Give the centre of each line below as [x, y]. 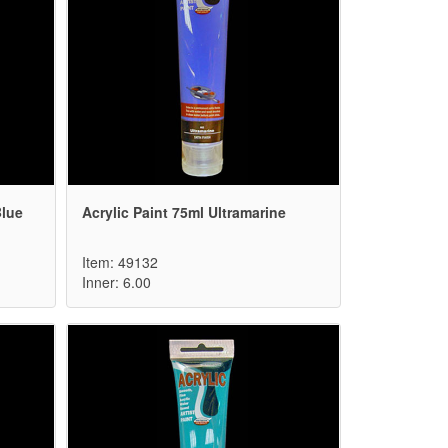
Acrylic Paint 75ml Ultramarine [184, 212]
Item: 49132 [120, 262]
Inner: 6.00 [116, 282]
